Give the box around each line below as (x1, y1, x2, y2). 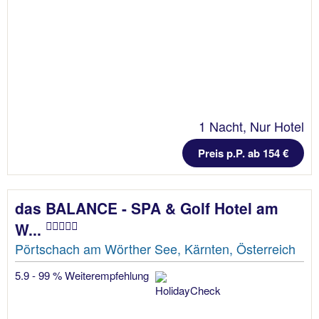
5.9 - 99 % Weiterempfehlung (15, 267, 152, 283)
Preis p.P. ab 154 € (198, 145, 288, 161)
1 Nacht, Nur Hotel (199, 116, 304, 135)
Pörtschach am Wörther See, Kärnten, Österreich (15, 239, 296, 258)
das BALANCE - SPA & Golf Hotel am (15, 197, 278, 219)
